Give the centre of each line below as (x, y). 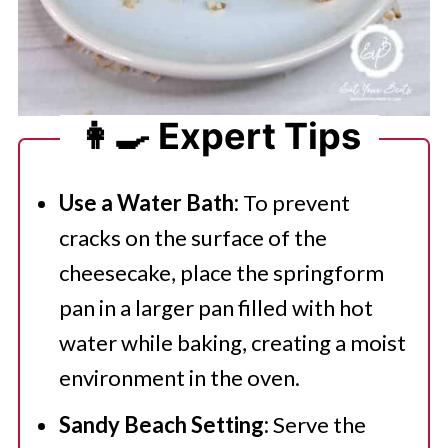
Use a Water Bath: (148, 202)
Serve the (317, 424)
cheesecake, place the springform (221, 272)
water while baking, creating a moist (232, 342)
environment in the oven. (179, 377)
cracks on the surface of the (192, 237)
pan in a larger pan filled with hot (215, 307)
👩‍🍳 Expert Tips (219, 135)
